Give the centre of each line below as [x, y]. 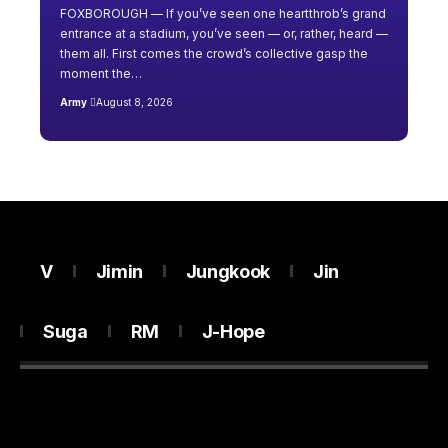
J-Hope [233, 331]
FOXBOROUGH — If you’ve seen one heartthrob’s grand [223, 14]
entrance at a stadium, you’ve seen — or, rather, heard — [224, 34]
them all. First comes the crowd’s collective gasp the [214, 54]
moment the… [101, 74]
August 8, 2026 [134, 102]
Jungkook [227, 271]
